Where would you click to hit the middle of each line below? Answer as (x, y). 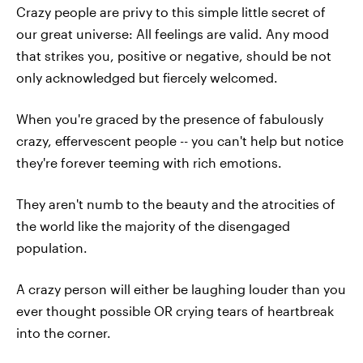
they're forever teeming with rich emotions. (149, 162)
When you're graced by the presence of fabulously (170, 119)
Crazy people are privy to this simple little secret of (171, 12)
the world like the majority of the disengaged (153, 226)
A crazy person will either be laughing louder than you (181, 289)
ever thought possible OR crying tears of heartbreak (175, 311)
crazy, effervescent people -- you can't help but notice (180, 141)
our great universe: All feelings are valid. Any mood (173, 34)
